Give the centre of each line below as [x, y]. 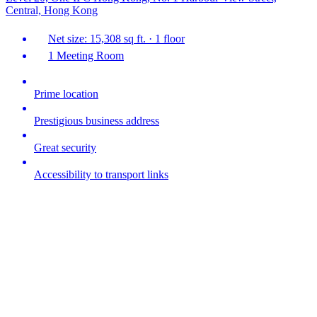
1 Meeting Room [86, 56]
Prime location [66, 94]
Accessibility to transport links [101, 175]
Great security [65, 148]
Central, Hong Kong [52, 11]
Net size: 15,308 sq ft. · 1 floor [116, 39]
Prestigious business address [97, 121]
